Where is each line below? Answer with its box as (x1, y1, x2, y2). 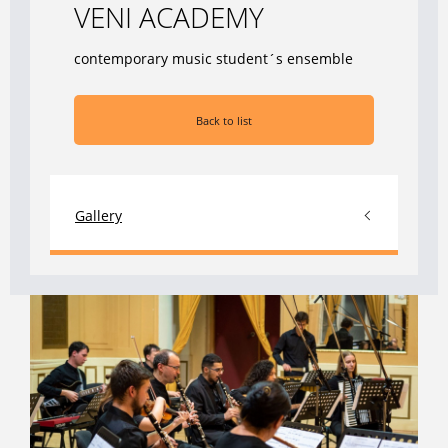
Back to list (196, 112, 252, 128)
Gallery (75, 205, 122, 225)
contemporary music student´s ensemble (74, 49, 353, 68)
